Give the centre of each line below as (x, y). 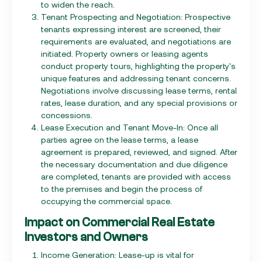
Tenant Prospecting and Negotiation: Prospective (136, 16)
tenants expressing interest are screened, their (131, 29)
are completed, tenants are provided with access (136, 176)
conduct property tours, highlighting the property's (138, 65)
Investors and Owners (86, 237)
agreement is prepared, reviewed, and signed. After (139, 151)
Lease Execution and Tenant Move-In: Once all (130, 127)
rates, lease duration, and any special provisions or (139, 102)
